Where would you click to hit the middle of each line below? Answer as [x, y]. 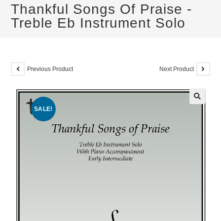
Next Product [176, 69]
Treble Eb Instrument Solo [98, 23]
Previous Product [50, 69]
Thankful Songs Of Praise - [102, 9]
